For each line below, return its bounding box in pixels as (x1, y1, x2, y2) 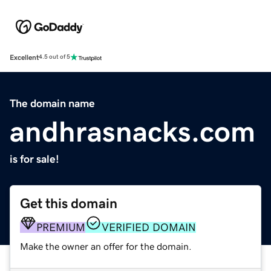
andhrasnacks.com (10, 116, 255, 146)
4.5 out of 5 (39, 54, 70, 60)
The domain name (10, 97, 95, 109)
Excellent (10, 53, 39, 61)
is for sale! (10, 153, 59, 165)
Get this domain (20, 196, 117, 211)
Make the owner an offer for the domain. (20, 241, 192, 251)
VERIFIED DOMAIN (102, 221, 196, 233)
